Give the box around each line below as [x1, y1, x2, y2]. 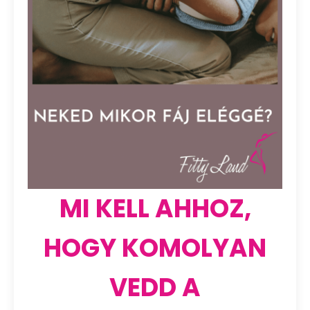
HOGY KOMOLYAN [44, 230, 266, 266]
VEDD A [109, 270, 201, 306]
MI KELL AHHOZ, [59, 191, 251, 227]
